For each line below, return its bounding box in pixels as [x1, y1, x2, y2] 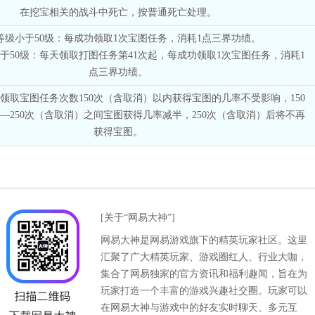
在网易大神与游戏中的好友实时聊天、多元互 [101, 302, 298, 313]
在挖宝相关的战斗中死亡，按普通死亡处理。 [20, 6, 217, 18]
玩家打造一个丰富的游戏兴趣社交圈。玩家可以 [101, 285, 308, 296]
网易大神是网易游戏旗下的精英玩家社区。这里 [101, 234, 308, 245]
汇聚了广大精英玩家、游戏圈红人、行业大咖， [101, 251, 308, 262]
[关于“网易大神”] [101, 212, 176, 223]
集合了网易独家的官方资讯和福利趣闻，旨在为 [101, 268, 308, 279]
